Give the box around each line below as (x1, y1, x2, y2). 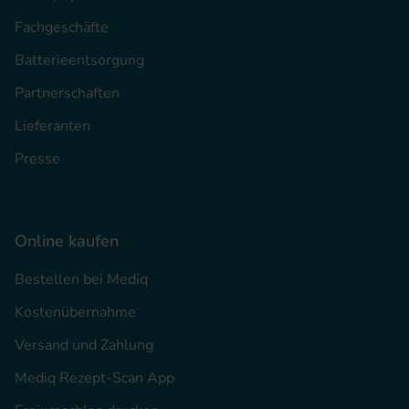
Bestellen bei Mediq (15, 269, 148, 290)
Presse (15, 149, 60, 170)
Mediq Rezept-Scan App (15, 368, 174, 389)
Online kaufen (15, 230, 119, 253)
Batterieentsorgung (15, 50, 144, 71)
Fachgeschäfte (15, 17, 109, 38)
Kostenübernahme (15, 302, 136, 323)
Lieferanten (15, 116, 90, 137)
